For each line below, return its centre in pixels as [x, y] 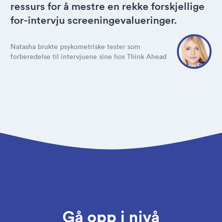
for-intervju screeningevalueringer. [94, 20]
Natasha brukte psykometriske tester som [75, 47]
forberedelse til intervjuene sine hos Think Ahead [88, 56]
